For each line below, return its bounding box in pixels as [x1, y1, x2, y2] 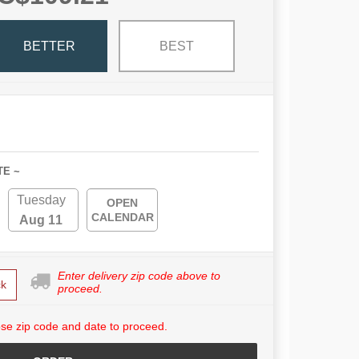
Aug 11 [19, 213, 63, 228]
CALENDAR [91, 211, 154, 224]
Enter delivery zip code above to [58, 269, 220, 283]
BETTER [22, 38, 75, 53]
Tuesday [16, 193, 66, 208]
